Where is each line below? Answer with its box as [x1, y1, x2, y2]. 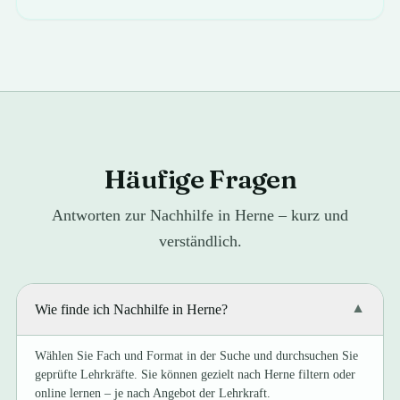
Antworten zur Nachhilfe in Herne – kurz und [52, 206, 348, 224]
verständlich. [158, 232, 242, 250]
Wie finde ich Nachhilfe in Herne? [35, 302, 229, 317]
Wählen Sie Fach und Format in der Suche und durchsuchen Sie [35, 349, 359, 362]
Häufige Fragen [104, 162, 296, 196]
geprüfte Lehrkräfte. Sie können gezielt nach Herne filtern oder [35, 368, 356, 381]
